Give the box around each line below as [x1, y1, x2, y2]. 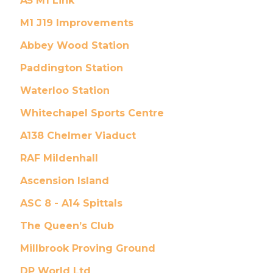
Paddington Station [19, 62, 123, 74]
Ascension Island [19, 175, 109, 186]
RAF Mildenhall [19, 152, 98, 164]
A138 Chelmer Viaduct [19, 130, 136, 141]
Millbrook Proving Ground [19, 243, 155, 254]
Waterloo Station [19, 85, 110, 96]
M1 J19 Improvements [19, 17, 133, 29]
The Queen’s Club [19, 220, 114, 232]
